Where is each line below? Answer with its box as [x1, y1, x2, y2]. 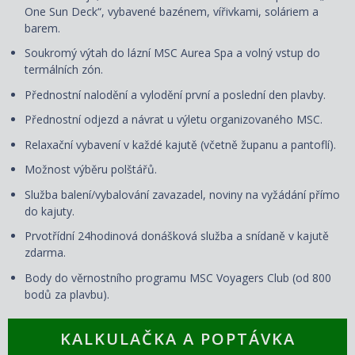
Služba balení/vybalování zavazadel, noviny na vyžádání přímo [25, 186, 340, 202]
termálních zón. [25, 62, 103, 78]
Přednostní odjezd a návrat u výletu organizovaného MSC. [25, 112, 323, 128]
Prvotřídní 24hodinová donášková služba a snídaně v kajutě [25, 228, 329, 244]
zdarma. [25, 245, 66, 261]
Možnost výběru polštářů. [25, 162, 157, 177]
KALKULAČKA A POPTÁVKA [59, 328, 296, 350]
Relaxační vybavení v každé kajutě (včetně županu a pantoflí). [25, 136, 336, 152]
